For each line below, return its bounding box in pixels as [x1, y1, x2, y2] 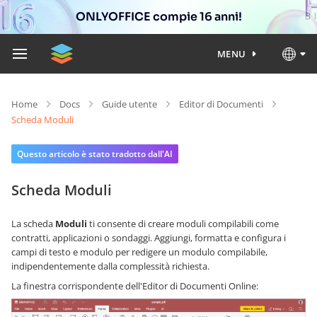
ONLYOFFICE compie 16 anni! [75, 9, 242, 24]
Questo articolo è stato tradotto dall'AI [17, 148, 173, 160]
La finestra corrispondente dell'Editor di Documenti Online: [11, 279, 258, 292]
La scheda [11, 217, 55, 230]
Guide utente [102, 98, 157, 110]
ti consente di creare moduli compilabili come [87, 217, 279, 230]
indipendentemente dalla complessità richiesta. [11, 260, 209, 272]
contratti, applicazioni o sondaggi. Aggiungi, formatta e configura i [11, 231, 286, 244]
